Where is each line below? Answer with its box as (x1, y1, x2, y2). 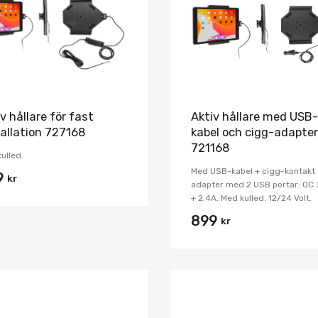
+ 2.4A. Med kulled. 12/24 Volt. (191, 192, 312, 203)
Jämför (135, 4, 164, 13)
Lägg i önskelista (152, 292, 213, 302)
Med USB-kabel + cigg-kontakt (191, 165, 315, 176)
